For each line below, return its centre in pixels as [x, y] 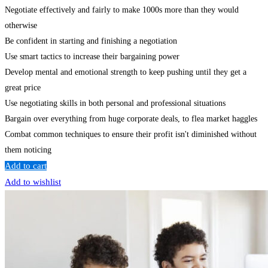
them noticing [28, 150]
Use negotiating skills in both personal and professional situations [115, 103]
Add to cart [26, 165]
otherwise [21, 25]
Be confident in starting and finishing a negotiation [91, 41]
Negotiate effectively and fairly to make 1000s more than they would [122, 10]
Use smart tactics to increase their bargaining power [92, 56]
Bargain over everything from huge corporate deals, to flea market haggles [131, 118]
